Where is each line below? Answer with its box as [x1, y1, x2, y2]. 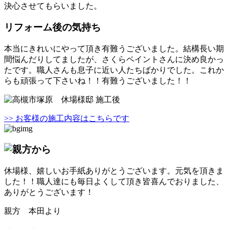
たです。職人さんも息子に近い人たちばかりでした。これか [4, 66, 224, 75]
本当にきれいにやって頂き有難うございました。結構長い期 [4, 44, 224, 53]
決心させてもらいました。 [4, 1, 102, 10]
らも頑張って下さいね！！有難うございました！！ [4, 76, 191, 85]
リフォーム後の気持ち [4, 22, 101, 33]
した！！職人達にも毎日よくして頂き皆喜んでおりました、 [4, 177, 224, 186]
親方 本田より [4, 206, 61, 215]
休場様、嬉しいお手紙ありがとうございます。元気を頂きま [4, 166, 224, 175]
